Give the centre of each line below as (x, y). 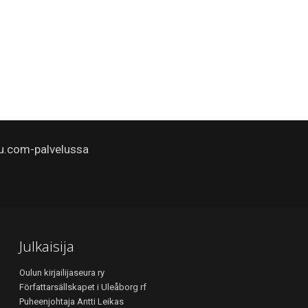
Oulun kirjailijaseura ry (62, 273)
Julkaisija (47, 246)
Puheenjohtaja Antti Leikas (71, 301)
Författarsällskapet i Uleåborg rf (83, 287)
